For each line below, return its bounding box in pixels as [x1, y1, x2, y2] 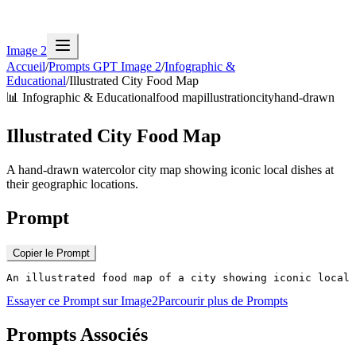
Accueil [6, 60, 45, 73]
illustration [203, 91, 256, 104]
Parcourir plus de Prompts [158, 293, 288, 308]
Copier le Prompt [13, 246, 90, 259]
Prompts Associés [6, 323, 148, 345]
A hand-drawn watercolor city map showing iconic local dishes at [6, 162, 334, 176]
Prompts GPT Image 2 [48, 60, 161, 73]
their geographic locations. [6, 176, 138, 191]
